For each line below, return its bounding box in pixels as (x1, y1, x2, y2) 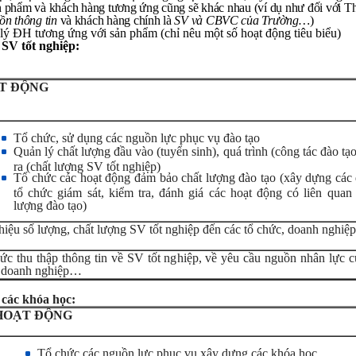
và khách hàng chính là (56, 14, 175, 27)
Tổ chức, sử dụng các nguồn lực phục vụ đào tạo (14, 131, 260, 145)
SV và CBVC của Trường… (174, 14, 310, 27)
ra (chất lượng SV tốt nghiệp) (14, 160, 161, 171)
